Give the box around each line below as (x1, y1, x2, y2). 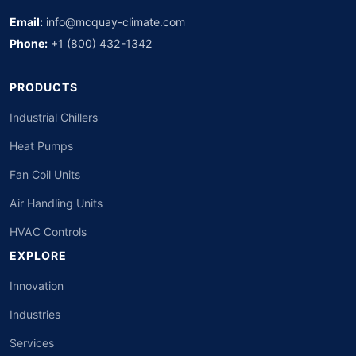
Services (10, 336, 54, 350)
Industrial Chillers (10, 110, 98, 124)
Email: (10, 15, 43, 29)
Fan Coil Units (10, 168, 80, 181)
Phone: (10, 37, 48, 50)
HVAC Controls (10, 225, 87, 238)
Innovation (10, 279, 64, 292)
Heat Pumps (10, 139, 73, 153)
